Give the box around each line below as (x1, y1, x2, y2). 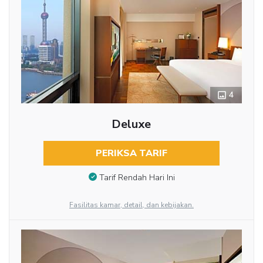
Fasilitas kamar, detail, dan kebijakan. (69, 200, 194, 210)
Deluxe (112, 116, 151, 132)
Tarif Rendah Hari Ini (99, 171, 175, 183)
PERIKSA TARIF (95, 147, 167, 160)
